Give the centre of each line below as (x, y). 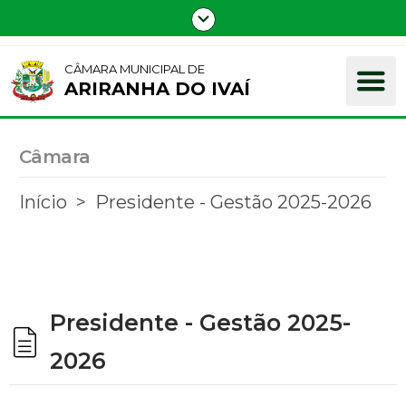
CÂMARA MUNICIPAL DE (135, 68)
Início (43, 202)
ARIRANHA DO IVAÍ (157, 88)
